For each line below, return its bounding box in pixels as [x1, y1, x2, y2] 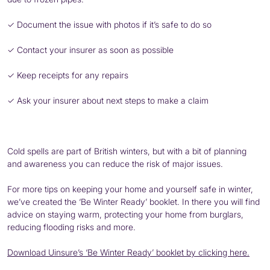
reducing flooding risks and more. [7, 221, 136, 232]
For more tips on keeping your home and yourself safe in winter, [7, 183, 253, 194]
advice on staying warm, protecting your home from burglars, [7, 209, 243, 219]
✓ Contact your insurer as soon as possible [7, 44, 174, 55]
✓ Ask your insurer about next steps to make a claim [7, 95, 209, 105]
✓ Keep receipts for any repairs [7, 69, 128, 80]
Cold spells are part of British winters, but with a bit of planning [7, 145, 246, 156]
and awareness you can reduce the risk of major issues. [7, 158, 223, 169]
